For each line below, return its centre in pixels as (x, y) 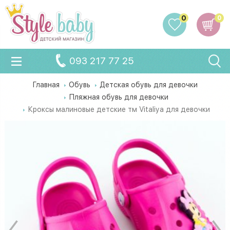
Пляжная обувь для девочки (119, 97)
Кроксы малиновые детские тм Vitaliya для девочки (119, 109)
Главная (46, 84)
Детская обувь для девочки (149, 84)
